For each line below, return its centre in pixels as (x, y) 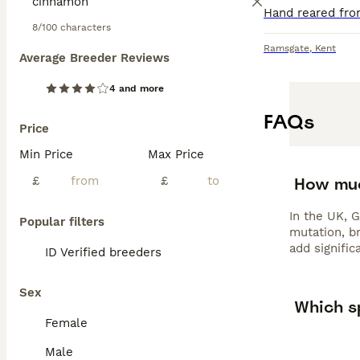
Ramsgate (286, 48)
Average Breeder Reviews (94, 58)
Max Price (176, 154)
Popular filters (62, 222)
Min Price (46, 154)
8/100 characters (72, 27)
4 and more (137, 88)
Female (66, 323)
